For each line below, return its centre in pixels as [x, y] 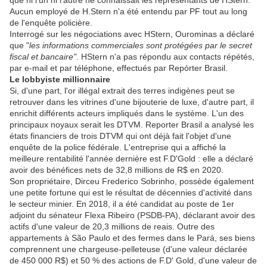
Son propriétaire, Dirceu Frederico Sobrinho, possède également [132, 181]
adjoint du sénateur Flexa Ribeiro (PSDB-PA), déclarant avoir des [132, 215]
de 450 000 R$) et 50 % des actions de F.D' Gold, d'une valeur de [133, 261]
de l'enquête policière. [52, 23]
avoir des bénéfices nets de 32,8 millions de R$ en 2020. [118, 170]
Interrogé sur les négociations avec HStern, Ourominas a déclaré [132, 34]
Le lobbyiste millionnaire [60, 80]
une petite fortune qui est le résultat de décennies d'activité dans [131, 193]
